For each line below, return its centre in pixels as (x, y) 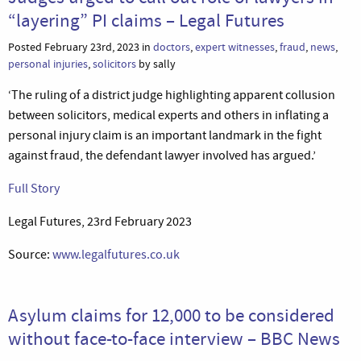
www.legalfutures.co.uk (116, 254)
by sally (156, 64)
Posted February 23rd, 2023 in (81, 47)
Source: (30, 254)
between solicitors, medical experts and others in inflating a (168, 115)
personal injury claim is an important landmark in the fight (165, 135)
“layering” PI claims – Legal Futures (146, 20)
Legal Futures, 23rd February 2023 (100, 221)
